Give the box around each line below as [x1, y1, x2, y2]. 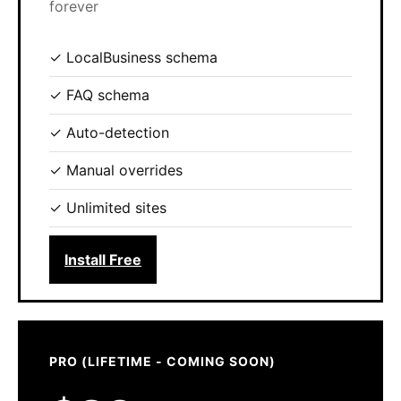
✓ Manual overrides [49, 161, 183, 179]
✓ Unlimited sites [49, 199, 166, 217]
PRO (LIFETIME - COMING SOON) [49, 354, 276, 369]
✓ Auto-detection [49, 124, 169, 141]
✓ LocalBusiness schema [49, 48, 218, 66]
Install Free [64, 251, 141, 269]
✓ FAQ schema [49, 86, 149, 104]
